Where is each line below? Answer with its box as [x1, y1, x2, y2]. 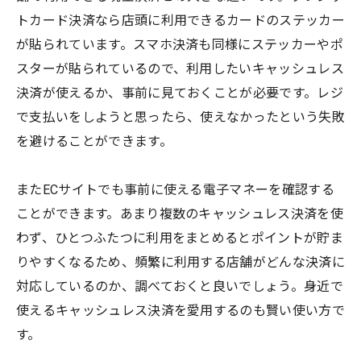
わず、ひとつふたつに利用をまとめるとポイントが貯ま [16, 230, 343, 246]
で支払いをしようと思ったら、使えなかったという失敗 [16, 109, 346, 125]
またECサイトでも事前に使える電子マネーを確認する [16, 181, 334, 197]
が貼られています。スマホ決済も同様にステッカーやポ [16, 36, 344, 52]
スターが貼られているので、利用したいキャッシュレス [16, 60, 344, 77]
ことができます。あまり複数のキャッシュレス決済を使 [16, 205, 344, 222]
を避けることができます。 [16, 133, 172, 149]
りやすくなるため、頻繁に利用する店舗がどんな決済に [16, 254, 346, 270]
